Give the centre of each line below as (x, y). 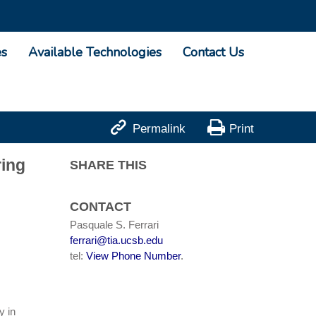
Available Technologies (95, 52)
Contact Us (213, 52)
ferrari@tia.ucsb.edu (116, 241)
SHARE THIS (108, 165)
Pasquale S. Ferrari (114, 225)
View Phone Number (133, 256)
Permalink (159, 129)
